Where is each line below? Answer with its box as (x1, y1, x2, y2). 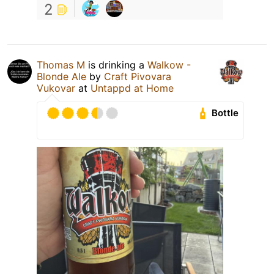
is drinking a (85, 58, 147, 71)
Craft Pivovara (104, 70, 171, 83)
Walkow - (147, 58, 191, 71)
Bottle (212, 107, 239, 119)
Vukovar (37, 81, 75, 94)
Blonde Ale (37, 70, 86, 83)
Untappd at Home (91, 81, 174, 94)
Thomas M (37, 58, 85, 71)
